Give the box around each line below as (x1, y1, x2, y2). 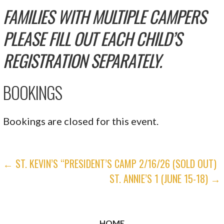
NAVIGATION (2, 174, 91, 201)
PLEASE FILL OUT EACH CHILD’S (3, 25, 182, 51)
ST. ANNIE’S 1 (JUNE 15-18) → (109, 170, 221, 186)
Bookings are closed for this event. (3, 114, 159, 127)
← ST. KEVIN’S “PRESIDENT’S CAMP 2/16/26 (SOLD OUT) (3, 155, 217, 171)
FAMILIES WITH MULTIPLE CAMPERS (3, 3, 206, 29)
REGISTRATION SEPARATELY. (3, 47, 162, 73)
